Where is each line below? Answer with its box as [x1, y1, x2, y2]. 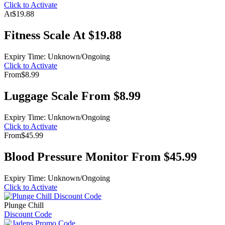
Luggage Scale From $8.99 [4, 89, 141, 102]
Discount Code [4, 209, 52, 218]
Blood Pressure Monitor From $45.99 [4, 150, 197, 163]
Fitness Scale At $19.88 [4, 29, 122, 42]
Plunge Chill [4, 200, 44, 209]
